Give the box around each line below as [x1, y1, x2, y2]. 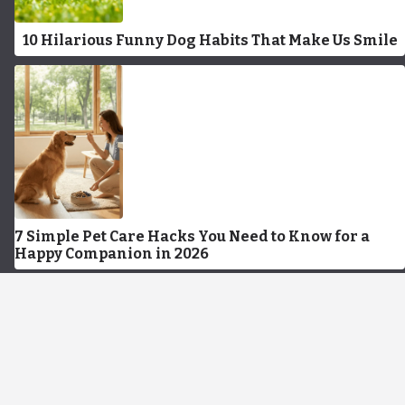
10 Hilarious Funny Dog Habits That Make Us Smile [22, 32, 398, 49]
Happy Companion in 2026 [14, 245, 209, 262]
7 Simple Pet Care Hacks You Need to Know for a [14, 228, 370, 245]
